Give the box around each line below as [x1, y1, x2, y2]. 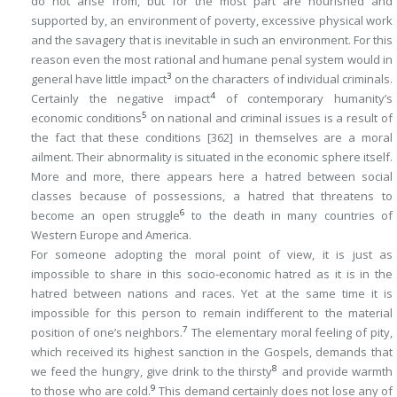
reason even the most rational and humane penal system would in [31, 51, 393, 67]
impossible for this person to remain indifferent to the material [31, 305, 393, 321]
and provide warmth [277, 363, 393, 379]
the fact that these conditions [31, 129, 207, 145]
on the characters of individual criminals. [171, 71, 393, 87]
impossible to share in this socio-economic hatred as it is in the [31, 266, 393, 282]
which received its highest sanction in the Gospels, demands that [31, 344, 393, 360]
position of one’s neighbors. [31, 324, 183, 340]
